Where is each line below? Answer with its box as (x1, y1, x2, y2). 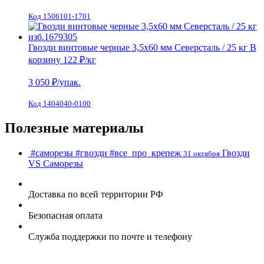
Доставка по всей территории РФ (28, 189, 163, 200)
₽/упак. (52, 77, 81, 88)
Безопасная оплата (28, 210, 103, 221)
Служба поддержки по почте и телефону (28, 232, 192, 242)
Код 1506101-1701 (28, 12, 91, 21)
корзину (28, 55, 61, 65)
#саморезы (31, 148, 73, 159)
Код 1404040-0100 (28, 99, 91, 108)
